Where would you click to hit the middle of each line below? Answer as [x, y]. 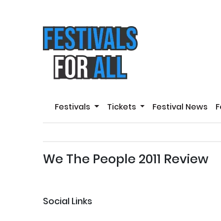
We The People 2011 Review [126, 159]
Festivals [74, 107]
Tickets [122, 107]
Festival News [180, 107]
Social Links [68, 201]
